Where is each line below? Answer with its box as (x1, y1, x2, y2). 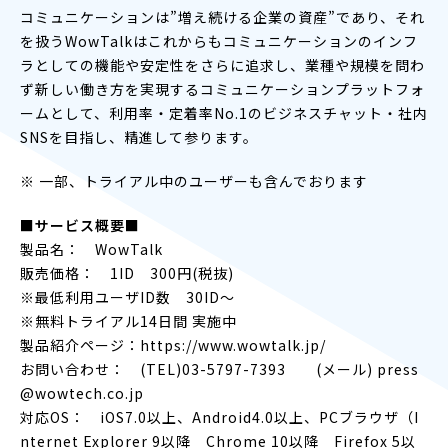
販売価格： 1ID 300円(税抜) (20, 262, 234, 283)
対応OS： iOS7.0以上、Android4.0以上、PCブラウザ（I (20, 406, 419, 427)
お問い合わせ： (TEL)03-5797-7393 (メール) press (20, 358, 419, 379)
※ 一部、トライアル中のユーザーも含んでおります (20, 170, 368, 191)
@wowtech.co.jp (20, 382, 144, 403)
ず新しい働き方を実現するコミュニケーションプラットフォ (20, 78, 425, 99)
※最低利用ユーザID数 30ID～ (20, 286, 235, 307)
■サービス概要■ (20, 214, 140, 235)
